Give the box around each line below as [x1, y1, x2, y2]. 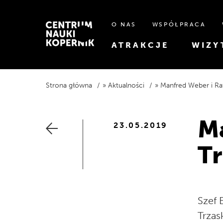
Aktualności [108, 81, 144, 90]
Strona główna [46, 81, 92, 90]
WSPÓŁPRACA [152, 20, 206, 28]
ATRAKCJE [111, 40, 169, 50]
